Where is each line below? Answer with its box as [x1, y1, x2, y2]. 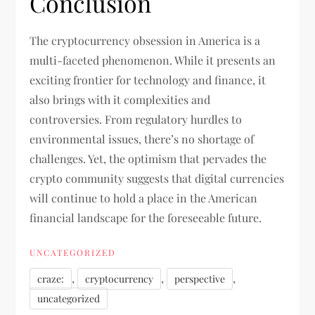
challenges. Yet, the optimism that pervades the [30, 151, 267, 167]
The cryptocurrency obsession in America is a [30, 33, 261, 49]
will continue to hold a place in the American [30, 191, 258, 206]
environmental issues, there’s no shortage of [30, 131, 255, 147]
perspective [174, 272, 226, 286]
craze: [37, 272, 65, 286]
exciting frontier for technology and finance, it [30, 72, 266, 88]
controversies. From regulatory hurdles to [30, 112, 243, 127]
